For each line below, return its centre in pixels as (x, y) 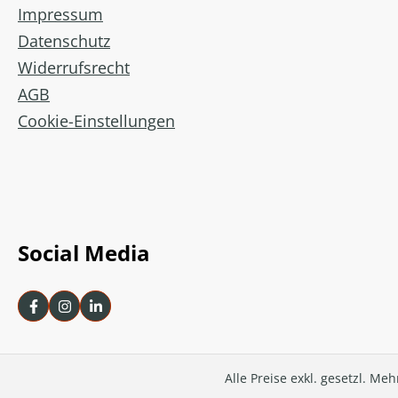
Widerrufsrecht (74, 68)
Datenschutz (64, 41)
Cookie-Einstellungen (96, 121)
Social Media (84, 253)
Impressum (60, 15)
